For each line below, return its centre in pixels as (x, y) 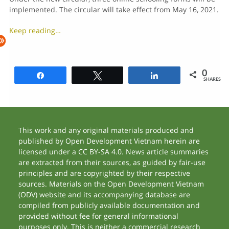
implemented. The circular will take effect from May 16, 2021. (114, 9)
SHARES (212, 79)
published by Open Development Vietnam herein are (109, 141)
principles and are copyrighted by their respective (105, 173)
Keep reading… (35, 30)
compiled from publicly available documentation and (109, 205)
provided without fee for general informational (99, 216)
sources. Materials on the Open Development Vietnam (111, 184)
